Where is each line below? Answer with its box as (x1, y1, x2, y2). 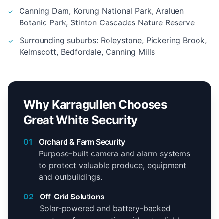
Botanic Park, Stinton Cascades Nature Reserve (19, 18, 195, 28)
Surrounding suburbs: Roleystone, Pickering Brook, (19, 35, 207, 45)
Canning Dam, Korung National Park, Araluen (19, 6, 184, 16)
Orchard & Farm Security (39, 137, 125, 147)
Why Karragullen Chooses (23, 97, 167, 112)
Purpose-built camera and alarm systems (39, 149, 190, 159)
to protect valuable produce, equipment (39, 160, 186, 171)
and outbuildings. (39, 172, 102, 182)
